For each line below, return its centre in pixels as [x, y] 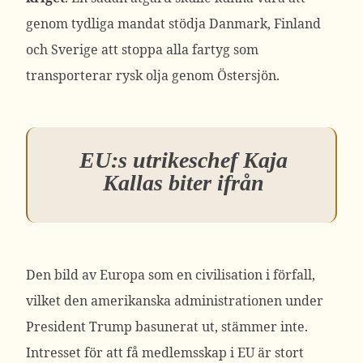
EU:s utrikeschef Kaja [184, 160]
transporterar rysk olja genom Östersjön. [153, 75]
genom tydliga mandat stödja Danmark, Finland [173, 23]
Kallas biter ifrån [184, 183]
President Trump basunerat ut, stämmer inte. [167, 327]
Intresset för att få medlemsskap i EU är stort [165, 352]
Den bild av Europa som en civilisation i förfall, [171, 275]
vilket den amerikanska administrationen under [175, 301]
